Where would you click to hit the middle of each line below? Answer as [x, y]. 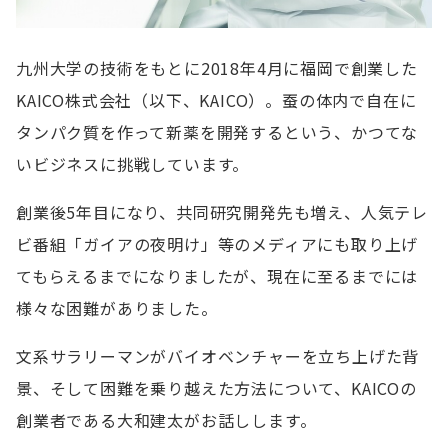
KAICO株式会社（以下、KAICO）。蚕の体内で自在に [216, 100]
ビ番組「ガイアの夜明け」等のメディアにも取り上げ [217, 244]
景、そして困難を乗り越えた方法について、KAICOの [216, 388]
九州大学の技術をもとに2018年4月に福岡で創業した [217, 68]
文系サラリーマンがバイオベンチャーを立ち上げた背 [218, 356]
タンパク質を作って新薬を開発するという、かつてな [217, 132]
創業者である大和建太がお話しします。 [166, 420]
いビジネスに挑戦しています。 [133, 164]
